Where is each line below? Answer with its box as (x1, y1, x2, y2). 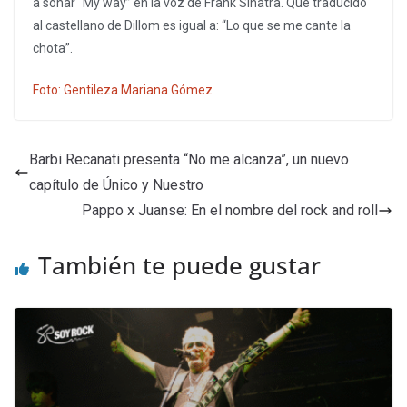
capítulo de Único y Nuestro (29, 176, 203, 194)
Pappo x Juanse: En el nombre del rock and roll (82, 202, 378, 220)
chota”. (33, 41, 73, 56)
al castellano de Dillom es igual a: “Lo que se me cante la (33, 18, 351, 34)
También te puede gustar (38, 249, 321, 283)
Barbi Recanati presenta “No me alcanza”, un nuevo (29, 151, 349, 169)
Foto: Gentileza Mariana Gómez (33, 83, 213, 98)
